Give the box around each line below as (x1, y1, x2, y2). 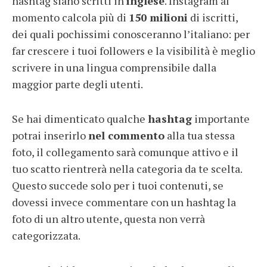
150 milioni (129, 10, 188, 24)
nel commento (88, 128, 164, 142)
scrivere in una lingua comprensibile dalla (12, 60, 216, 74)
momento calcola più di (12, 10, 129, 24)
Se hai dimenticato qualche (12, 111, 148, 126)
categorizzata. (12, 228, 80, 243)
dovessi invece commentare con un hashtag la (12, 194, 236, 209)
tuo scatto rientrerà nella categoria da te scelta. (12, 161, 242, 176)
